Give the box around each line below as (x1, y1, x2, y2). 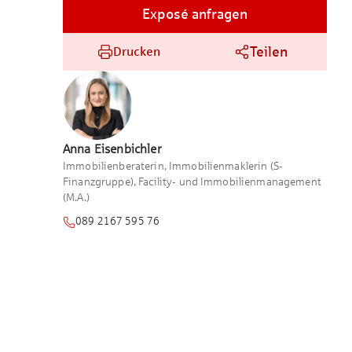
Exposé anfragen (142, 5, 247, 22)
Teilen (250, 43, 288, 60)
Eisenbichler (93, 141, 162, 156)
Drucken (112, 44, 161, 58)
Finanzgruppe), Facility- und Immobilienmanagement (63, 175, 321, 188)
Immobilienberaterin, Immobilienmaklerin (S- (63, 159, 284, 172)
